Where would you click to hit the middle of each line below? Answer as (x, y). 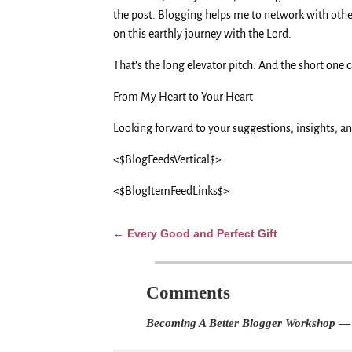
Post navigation (158, 246)
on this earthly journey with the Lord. (202, 33)
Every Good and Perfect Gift (201, 233)
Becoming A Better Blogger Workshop (241, 322)
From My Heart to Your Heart (183, 96)
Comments (188, 293)
